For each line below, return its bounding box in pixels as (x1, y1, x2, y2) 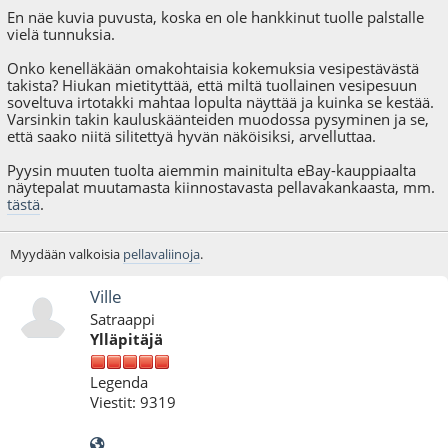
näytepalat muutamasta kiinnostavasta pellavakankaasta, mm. (7, 176, 436, 197)
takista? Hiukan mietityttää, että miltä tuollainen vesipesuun (7, 74, 418, 95)
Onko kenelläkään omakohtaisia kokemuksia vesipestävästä (7, 57, 420, 78)
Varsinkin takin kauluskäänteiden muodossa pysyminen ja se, (7, 108, 430, 129)
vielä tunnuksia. (7, 23, 116, 44)
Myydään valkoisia (9, 244, 123, 263)
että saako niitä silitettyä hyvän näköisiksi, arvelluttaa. (7, 125, 377, 146)
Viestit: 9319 (90, 392, 177, 413)
